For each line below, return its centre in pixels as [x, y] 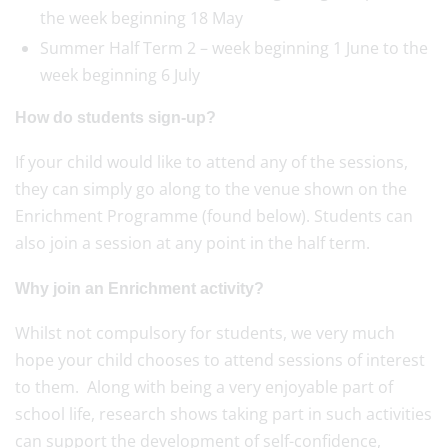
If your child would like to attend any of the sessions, [211, 162]
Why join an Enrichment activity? [139, 288]
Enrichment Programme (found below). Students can [214, 216]
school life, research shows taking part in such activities [223, 414]
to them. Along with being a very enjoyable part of [204, 387]
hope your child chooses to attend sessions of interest [220, 360]
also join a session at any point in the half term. [192, 243]
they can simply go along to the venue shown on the [211, 189]
